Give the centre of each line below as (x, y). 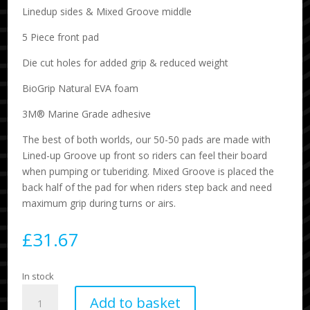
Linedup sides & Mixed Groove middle (107, 11)
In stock (38, 276)
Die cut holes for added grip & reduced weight (126, 62)
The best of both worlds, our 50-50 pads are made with (147, 139)
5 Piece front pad (61, 37)
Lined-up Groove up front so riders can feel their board (145, 155)
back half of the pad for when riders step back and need (147, 187)
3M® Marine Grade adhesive (87, 113)
